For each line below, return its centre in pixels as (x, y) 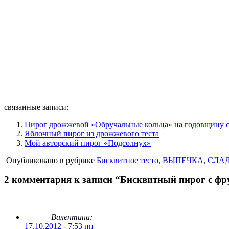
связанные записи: (36, 107)
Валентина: (72, 217)
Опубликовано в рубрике (50, 160)
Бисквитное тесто (128, 160)
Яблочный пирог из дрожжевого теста (92, 133)
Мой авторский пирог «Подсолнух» (88, 143)
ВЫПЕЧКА (183, 160)
